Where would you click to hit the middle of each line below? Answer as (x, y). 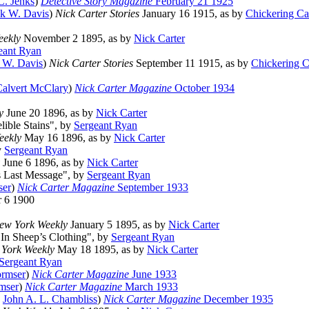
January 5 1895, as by (118, 225)
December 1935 (237, 299)
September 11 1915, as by (192, 63)
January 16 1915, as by (192, 14)
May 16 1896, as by (68, 138)
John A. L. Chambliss (50, 299)
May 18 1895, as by (101, 250)
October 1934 (203, 88)
